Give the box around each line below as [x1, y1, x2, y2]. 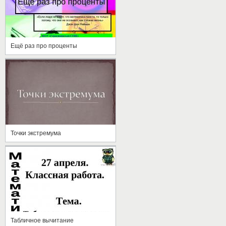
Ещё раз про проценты [11, 42, 77, 49]
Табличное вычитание [11, 216, 74, 224]
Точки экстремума [11, 129, 61, 137]
